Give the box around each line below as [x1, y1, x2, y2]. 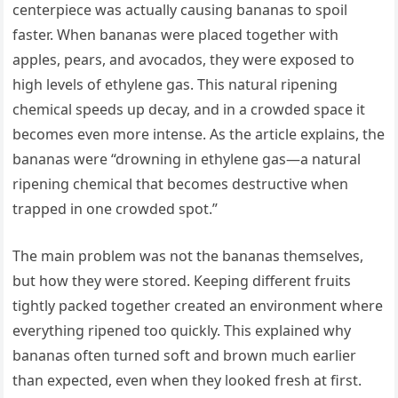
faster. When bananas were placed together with [12, 25, 339, 45]
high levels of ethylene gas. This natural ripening [12, 75, 338, 95]
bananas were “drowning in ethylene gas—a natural [12, 149, 362, 170]
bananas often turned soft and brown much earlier [12, 346, 357, 366]
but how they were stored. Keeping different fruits [12, 271, 352, 291]
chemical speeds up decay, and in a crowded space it [12, 99, 366, 120]
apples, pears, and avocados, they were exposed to [12, 50, 355, 70]
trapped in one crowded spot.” [12, 199, 219, 219]
